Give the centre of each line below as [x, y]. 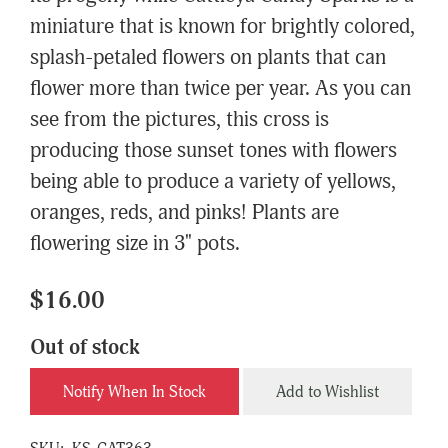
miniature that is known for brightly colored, [222, 27]
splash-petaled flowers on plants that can [208, 58]
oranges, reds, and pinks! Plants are [184, 213]
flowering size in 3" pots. [135, 244]
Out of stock [85, 348]
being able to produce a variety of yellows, [213, 182]
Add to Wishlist [327, 391]
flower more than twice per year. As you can [220, 89]
